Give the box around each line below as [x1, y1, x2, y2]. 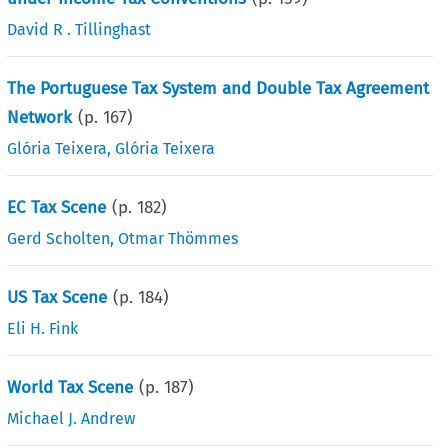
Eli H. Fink [7, 318, 79, 338]
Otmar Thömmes [118, 228, 239, 248]
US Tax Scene [7, 286, 108, 308]
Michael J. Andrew [7, 408, 136, 428]
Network [7, 106, 73, 128]
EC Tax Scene [7, 196, 107, 218]
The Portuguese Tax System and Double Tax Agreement [7, 77, 430, 99]
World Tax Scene [7, 376, 134, 398]
